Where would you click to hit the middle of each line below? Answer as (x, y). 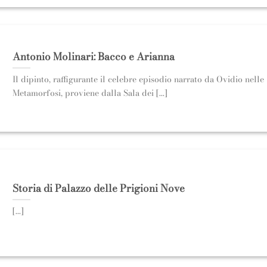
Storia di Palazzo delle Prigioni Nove (98, 188)
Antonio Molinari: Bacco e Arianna (93, 56)
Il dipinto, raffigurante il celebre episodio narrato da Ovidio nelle (138, 80)
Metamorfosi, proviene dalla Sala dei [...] (90, 93)
